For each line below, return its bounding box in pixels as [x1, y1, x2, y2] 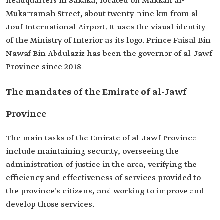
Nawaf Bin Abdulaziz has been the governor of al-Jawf [6, 49, 212, 59]
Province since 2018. [6, 62, 83, 72]
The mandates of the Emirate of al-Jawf [6, 86, 187, 98]
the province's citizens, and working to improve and [6, 186, 204, 196]
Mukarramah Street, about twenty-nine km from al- [6, 9, 201, 19]
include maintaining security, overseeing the [6, 146, 179, 157]
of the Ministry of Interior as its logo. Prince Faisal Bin [6, 35, 211, 46]
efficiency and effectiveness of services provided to [6, 173, 201, 183]
